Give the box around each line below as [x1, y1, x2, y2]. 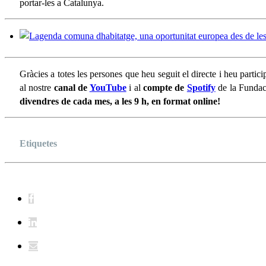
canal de [53, 83, 90, 93]
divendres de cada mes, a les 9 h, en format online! [20, 96, 220, 107]
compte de [142, 83, 187, 93]
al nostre [20, 83, 54, 93]
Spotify [186, 83, 216, 93]
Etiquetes [20, 138, 57, 149]
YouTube [89, 83, 126, 93]
